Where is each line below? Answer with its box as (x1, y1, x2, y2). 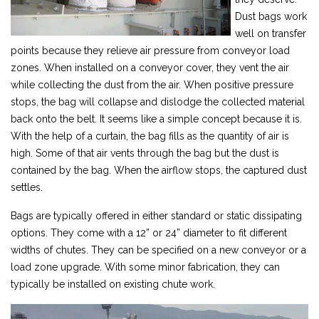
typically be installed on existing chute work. (11, 278, 218, 290)
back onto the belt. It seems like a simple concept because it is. (11, 113, 302, 125)
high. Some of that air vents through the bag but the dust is (11, 147, 279, 159)
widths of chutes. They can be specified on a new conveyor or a (11, 244, 306, 256)
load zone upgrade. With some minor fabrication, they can (11, 261, 280, 273)
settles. (11, 181, 48, 193)
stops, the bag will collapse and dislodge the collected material (11, 95, 305, 108)
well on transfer (235, 27, 306, 39)
